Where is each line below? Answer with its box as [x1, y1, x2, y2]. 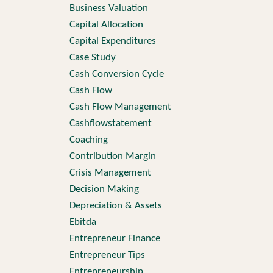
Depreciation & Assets [69, 200, 162, 211]
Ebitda [69, 217, 96, 227]
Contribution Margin [69, 151, 156, 161]
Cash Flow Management [69, 102, 171, 112]
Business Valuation [69, 3, 148, 13]
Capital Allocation [69, 19, 143, 30]
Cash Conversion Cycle [69, 69, 164, 79]
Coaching [69, 135, 108, 145]
